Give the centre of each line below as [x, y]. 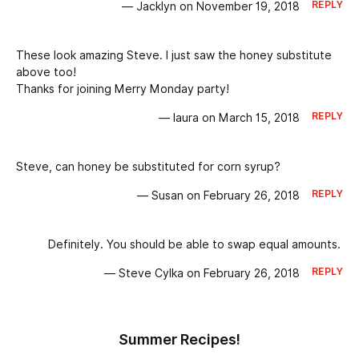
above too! [46, 73]
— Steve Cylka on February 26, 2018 [202, 274]
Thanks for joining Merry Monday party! [123, 89]
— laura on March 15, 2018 [229, 118]
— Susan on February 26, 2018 [218, 196]
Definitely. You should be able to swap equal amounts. [194, 245]
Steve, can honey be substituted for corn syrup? [148, 167]
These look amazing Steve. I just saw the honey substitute [174, 56]
